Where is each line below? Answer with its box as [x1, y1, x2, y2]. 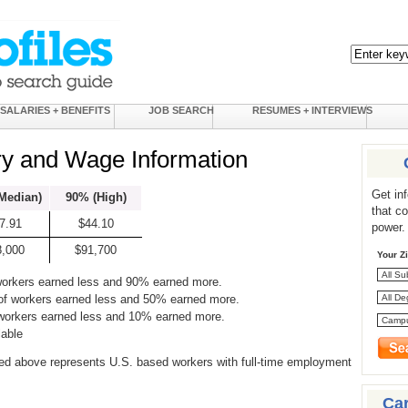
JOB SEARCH [148, 105, 214, 116]
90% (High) [65, 190, 127, 204]
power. [372, 220, 405, 234]
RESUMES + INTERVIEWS [252, 105, 372, 116]
